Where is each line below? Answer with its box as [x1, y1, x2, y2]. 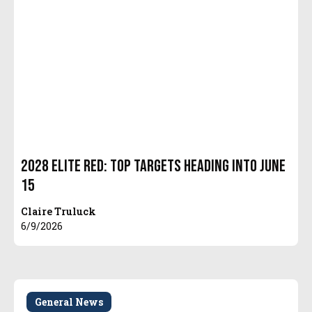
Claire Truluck [21, 205, 97, 219]
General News [35, 295, 104, 309]
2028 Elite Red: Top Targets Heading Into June [21, 156, 286, 177]
